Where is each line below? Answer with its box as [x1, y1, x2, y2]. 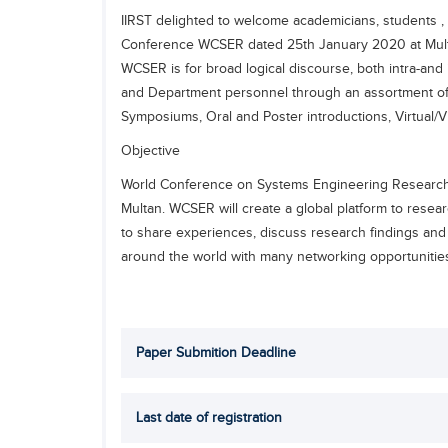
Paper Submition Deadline [136, 344, 296, 361]
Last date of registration [136, 409, 282, 426]
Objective [121, 142, 180, 159]
